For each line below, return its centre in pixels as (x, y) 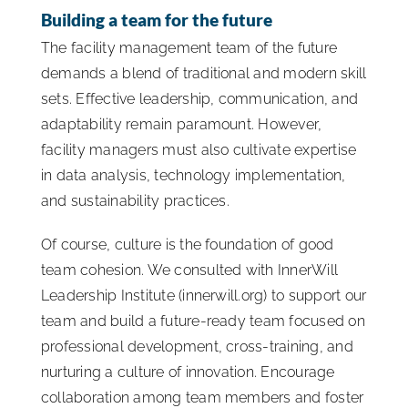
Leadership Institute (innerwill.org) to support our (204, 296)
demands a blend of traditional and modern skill (204, 74)
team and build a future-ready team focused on (203, 321)
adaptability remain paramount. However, (182, 125)
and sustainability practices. (135, 201)
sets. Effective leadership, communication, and (200, 99)
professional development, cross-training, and (197, 347)
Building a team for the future (157, 20)
